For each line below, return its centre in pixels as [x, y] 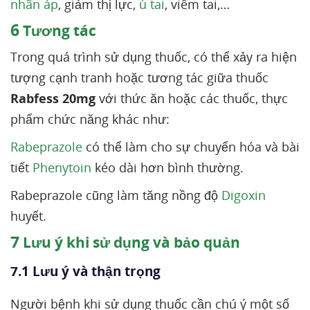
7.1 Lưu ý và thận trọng [85, 271]
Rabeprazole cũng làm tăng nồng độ [116, 195]
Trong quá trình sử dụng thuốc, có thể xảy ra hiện [154, 57]
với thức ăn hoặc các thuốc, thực [192, 98]
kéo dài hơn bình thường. [167, 167]
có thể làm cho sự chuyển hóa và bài [191, 147]
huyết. [30, 216]
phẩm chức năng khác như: [90, 119]
